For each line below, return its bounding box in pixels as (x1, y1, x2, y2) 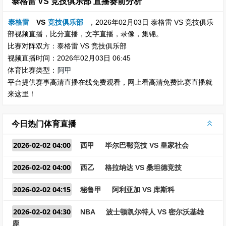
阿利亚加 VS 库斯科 (112, 186, 175, 194)
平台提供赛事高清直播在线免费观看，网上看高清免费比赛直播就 (8, 78, 212, 86)
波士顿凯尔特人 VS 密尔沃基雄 (106, 208, 204, 216)
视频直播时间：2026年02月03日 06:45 (8, 54, 131, 62)
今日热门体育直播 (12, 120, 76, 128)
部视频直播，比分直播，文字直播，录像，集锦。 (8, 30, 163, 38)
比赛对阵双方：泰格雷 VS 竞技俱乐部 (8, 42, 127, 50)
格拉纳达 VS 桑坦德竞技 (105, 163, 182, 172)
